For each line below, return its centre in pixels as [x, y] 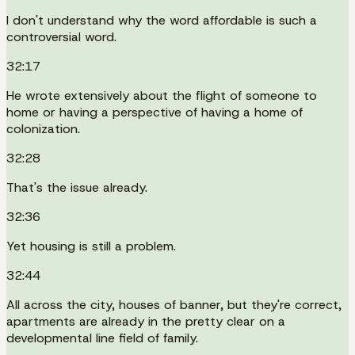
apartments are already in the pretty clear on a [146, 321]
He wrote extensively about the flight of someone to [162, 95]
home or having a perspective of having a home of [155, 112]
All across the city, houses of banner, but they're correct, [174, 304]
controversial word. [61, 36]
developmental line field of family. [102, 338]
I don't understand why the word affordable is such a [162, 20]
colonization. [43, 128]
